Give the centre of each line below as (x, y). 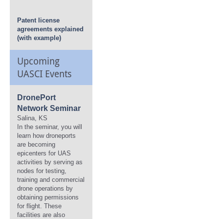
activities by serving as (50, 162)
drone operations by (45, 188)
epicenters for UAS (44, 153)
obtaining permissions (48, 197)
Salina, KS (32, 118)
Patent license (38, 20)
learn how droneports (46, 136)
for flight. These (39, 206)
